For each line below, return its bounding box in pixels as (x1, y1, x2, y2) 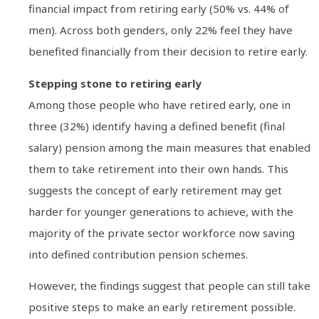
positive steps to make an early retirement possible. (28, 299, 296, 314)
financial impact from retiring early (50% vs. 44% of (28, 1, 289, 16)
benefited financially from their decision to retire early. (28, 44, 308, 59)
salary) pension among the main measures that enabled (28, 140, 310, 155)
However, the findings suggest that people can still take (28, 278, 310, 293)
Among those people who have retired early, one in (28, 97, 291, 112)
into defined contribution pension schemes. (28, 246, 248, 261)
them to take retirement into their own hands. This (28, 161, 288, 176)
